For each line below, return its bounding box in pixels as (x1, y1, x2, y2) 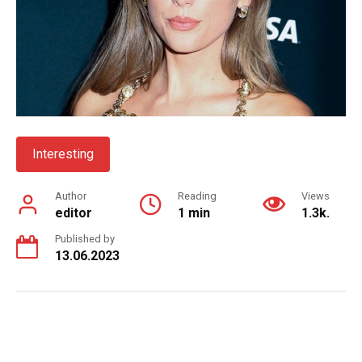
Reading (177, 189, 217, 202)
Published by (55, 232, 115, 245)
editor (55, 204, 92, 221)
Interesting (32, 145, 94, 162)
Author (55, 189, 86, 202)
